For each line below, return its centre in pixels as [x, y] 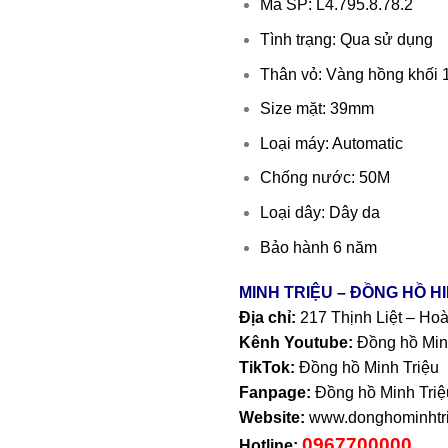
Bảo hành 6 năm [318, 247]
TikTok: [267, 368]
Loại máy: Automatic [331, 143]
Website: [272, 418]
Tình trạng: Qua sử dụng [346, 39]
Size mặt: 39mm [316, 109]
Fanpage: [277, 393]
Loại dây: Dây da [319, 212]
